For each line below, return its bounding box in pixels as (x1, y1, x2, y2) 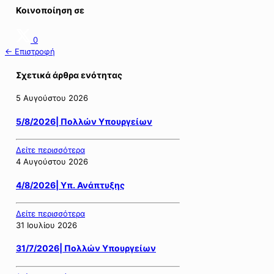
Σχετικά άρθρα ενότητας (16, 69, 122, 80)
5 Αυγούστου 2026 (16, 93, 88, 103)
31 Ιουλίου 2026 (16, 220, 77, 230)
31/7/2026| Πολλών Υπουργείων (16, 243, 156, 254)
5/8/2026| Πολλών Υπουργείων (16, 116, 152, 127)
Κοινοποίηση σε (16, 5, 84, 16)
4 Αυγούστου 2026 (16, 156, 88, 166)
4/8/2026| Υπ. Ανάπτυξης (16, 179, 125, 190)
